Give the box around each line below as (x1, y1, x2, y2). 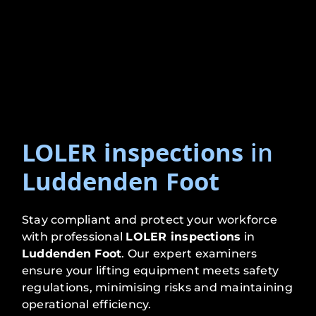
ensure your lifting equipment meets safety (22, 264, 279, 278)
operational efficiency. (22, 298, 152, 312)
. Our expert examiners (121, 247, 257, 261)
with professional (22, 230, 126, 244)
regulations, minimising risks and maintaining (22, 281, 293, 295)
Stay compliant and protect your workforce (22, 213, 277, 227)
